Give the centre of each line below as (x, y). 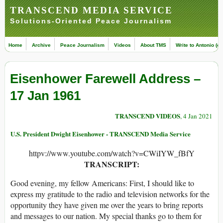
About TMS (153, 45)
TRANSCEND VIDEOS (148, 116)
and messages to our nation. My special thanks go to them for (106, 216)
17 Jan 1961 (45, 96)
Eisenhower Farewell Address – (105, 79)
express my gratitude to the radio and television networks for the (110, 194)
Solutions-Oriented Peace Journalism (91, 21)
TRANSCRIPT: (111, 164)
